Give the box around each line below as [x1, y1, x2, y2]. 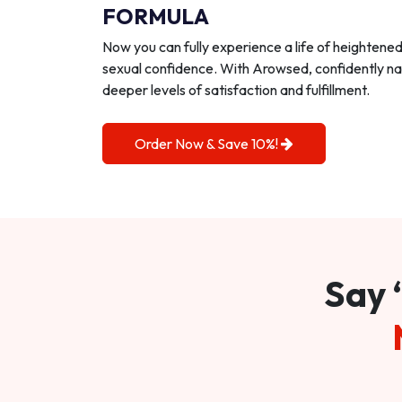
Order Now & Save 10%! [135, 135, 281, 153]
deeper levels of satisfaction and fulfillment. [102, 81, 370, 99]
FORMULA [102, 3, 209, 30]
